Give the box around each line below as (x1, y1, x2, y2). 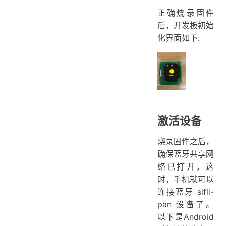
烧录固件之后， (157, 136, 214, 146)
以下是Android (157, 211, 214, 222)
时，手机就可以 (157, 174, 214, 184)
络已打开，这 (157, 161, 214, 172)
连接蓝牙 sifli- (157, 186, 214, 197)
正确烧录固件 (157, 8, 214, 18)
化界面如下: (157, 33, 200, 43)
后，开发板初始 (157, 20, 214, 31)
